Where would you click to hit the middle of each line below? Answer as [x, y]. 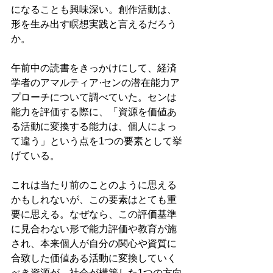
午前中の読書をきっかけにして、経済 [94, 68]
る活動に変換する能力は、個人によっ [94, 127]
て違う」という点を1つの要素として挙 [97, 141]
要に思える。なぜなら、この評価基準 [94, 214]
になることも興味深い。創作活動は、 [94, 10]
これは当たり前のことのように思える [94, 185]
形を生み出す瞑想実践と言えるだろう [94, 24]
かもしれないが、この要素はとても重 [94, 200]
